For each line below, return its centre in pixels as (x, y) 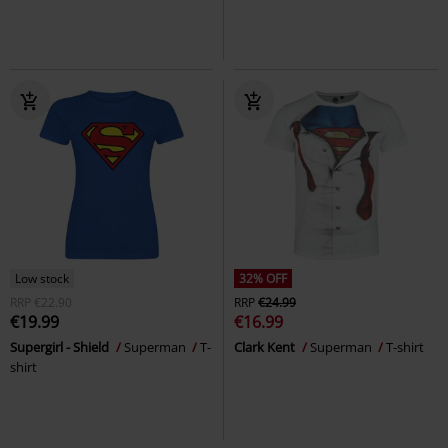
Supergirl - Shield (61, 347)
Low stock (42, 279)
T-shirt (405, 347)
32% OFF (263, 279)
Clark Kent (266, 347)
